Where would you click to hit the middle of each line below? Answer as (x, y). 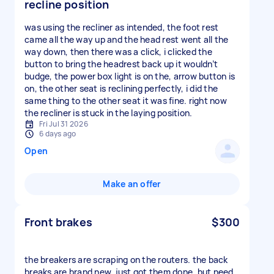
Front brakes (58, 222)
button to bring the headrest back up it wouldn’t (121, 64)
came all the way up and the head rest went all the (127, 39)
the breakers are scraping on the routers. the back (126, 260)
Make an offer (132, 184)
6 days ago (58, 134)
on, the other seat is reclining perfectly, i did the (121, 88)
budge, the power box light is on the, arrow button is (130, 76)
